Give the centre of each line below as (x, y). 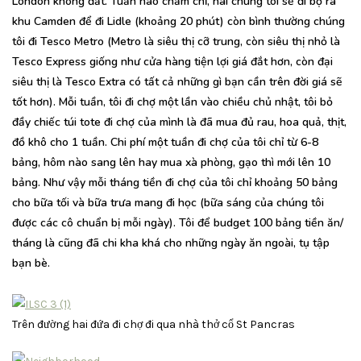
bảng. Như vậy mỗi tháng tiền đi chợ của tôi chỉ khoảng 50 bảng (175, 182)
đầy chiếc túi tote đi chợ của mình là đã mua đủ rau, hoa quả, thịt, (179, 122)
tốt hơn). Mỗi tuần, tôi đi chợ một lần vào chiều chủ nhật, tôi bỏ (172, 102)
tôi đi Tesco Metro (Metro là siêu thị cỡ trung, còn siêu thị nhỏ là (176, 41)
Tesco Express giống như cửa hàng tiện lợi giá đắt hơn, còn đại (172, 61)
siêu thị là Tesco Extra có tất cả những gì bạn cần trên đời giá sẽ (177, 81)
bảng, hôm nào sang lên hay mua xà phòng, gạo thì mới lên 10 (171, 162)
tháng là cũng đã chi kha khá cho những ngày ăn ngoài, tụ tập (171, 243)
